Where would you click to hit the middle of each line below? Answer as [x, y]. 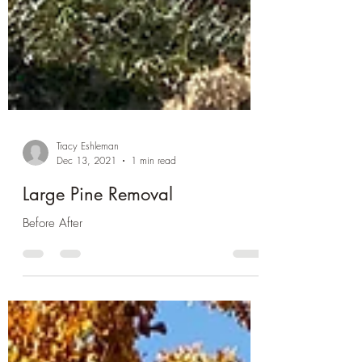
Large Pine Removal [98, 242]
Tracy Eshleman [88, 194]
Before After [53, 271]
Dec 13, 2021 [86, 209]
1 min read [154, 209]
